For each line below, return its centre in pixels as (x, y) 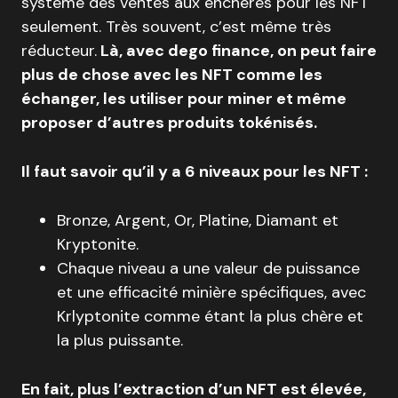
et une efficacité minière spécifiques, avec (211, 293)
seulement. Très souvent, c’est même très (176, 27)
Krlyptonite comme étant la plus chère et (210, 317)
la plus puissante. (120, 341)
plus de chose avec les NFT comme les (172, 75)
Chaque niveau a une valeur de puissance (208, 269)
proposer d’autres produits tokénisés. (169, 123)
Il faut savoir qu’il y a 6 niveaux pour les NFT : (195, 172)
